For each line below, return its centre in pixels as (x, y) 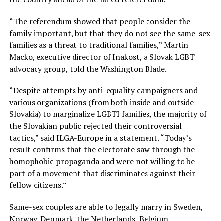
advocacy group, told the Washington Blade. (88, 69)
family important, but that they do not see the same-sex (110, 33)
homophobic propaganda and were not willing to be (102, 162)
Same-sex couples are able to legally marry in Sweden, (106, 207)
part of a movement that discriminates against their (102, 173)
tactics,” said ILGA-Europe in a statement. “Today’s (100, 138)
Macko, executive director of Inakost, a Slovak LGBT (102, 57)
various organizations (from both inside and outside (101, 102)
